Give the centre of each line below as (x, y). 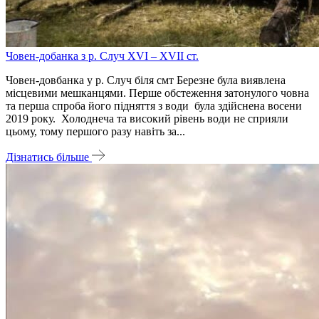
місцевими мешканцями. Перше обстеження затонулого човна (157, 93)
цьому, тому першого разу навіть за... (95, 131)
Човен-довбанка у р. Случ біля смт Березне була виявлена (146, 80)
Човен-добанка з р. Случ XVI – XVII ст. (102, 56)
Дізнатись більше (49, 157)
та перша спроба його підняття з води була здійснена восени (154, 105)
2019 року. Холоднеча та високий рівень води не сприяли (147, 118)
